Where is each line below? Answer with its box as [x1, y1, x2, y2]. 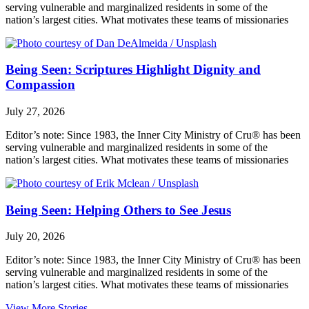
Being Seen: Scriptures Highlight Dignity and [6, 62, 261, 77]
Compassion [6, 77, 75, 92]
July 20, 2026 [6, 230, 65, 243]
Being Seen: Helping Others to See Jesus [6, 202, 231, 217]
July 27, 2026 [6, 106, 65, 117]
